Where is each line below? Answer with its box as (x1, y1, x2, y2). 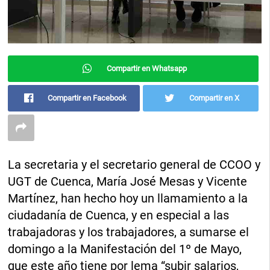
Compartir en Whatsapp (106, 64, 187, 74)
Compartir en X (189, 93, 239, 103)
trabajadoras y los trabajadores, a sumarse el (8, 225, 250, 240)
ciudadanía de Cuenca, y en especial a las (8, 208, 230, 223)
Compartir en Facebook (48, 93, 127, 103)
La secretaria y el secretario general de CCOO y (8, 157, 261, 172)
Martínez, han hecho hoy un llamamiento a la (8, 191, 248, 206)
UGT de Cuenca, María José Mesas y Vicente (8, 174, 248, 189)
